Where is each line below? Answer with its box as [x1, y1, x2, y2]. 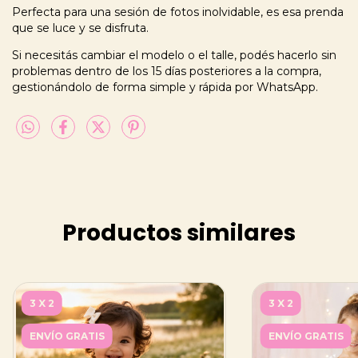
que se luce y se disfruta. [12, 21, 149, 36]
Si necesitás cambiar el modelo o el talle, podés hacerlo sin [12, 48, 336, 63]
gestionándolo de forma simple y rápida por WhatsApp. [12, 80, 318, 95]
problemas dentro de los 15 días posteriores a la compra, [12, 64, 321, 79]
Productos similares [62, 217, 296, 249]
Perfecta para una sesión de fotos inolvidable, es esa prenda [12, 5, 344, 20]
